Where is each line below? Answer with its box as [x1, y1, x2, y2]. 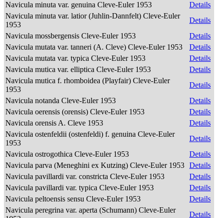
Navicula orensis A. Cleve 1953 [5, 119, 105, 127]
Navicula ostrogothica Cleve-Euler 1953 [5, 150, 131, 158]
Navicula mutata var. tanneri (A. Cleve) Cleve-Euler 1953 [5, 43, 184, 51]
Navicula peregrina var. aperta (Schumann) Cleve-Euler [5, 206, 176, 214]
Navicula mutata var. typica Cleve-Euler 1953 [5, 54, 147, 62]
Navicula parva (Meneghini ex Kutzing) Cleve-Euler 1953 [5, 161, 186, 169]
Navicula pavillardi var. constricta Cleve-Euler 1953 [5, 172, 166, 181]
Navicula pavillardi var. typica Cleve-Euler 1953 [5, 183, 156, 192]
